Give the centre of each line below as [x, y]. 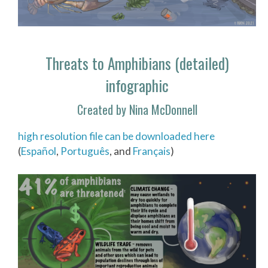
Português [85, 151]
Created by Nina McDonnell [137, 109]
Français [152, 151]
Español [39, 151]
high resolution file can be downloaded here [116, 136]
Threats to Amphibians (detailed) [137, 63]
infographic [137, 86]
